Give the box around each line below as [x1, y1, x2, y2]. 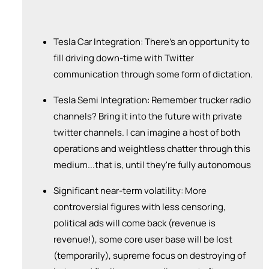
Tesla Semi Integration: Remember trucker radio [53, 93, 251, 106]
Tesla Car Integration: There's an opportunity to [53, 35, 250, 48]
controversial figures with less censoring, [53, 200, 226, 213]
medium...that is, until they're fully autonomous [53, 158, 251, 171]
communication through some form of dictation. [53, 67, 253, 80]
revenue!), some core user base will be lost [53, 232, 232, 246]
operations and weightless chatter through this [53, 142, 250, 155]
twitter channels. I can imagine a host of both [53, 125, 240, 139]
